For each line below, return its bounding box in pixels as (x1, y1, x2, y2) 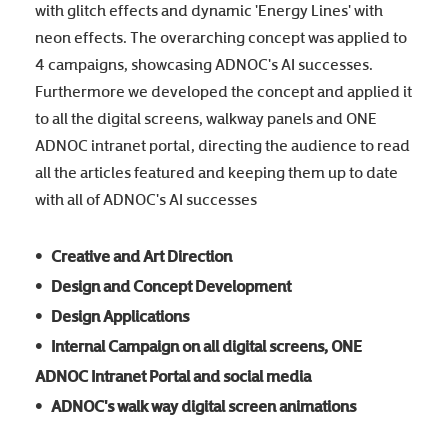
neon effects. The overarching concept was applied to (35, 17, 407, 52)
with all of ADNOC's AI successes (35, 179, 257, 214)
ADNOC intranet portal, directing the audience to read (35, 125, 410, 160)
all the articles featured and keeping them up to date (35, 152, 398, 187)
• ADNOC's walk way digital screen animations (35, 386, 356, 421)
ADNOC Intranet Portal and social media (35, 356, 311, 391)
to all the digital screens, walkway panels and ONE (35, 98, 377, 133)
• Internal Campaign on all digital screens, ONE (35, 326, 362, 361)
